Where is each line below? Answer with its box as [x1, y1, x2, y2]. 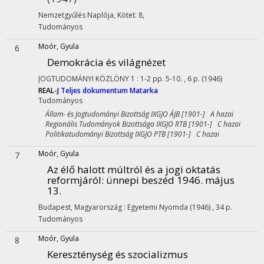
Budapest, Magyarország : [38, 202, 127, 212]
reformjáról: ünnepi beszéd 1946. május [47, 173, 235, 187]
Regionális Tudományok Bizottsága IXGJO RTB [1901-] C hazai [38, 119, 240, 129]
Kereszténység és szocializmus [47, 247, 188, 261]
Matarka [130, 85, 158, 95]
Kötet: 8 [117, 10, 143, 20]
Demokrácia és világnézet [47, 55, 166, 69]
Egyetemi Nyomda [127, 202, 188, 212]
